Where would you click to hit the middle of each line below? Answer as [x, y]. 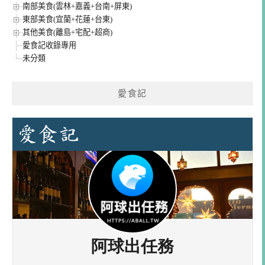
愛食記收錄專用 [49, 46]
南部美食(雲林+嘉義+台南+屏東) [77, 7]
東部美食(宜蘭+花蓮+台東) [67, 20]
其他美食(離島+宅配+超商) [67, 33]
